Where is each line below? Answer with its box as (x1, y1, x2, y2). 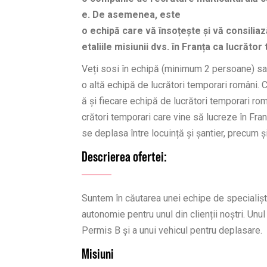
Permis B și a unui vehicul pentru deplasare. (82, 225, 262, 236)
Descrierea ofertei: (82, 148, 167, 164)
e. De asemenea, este (82, 9, 181, 20)
